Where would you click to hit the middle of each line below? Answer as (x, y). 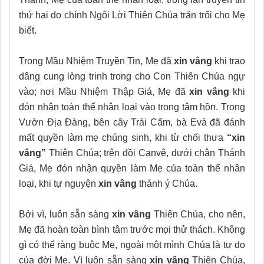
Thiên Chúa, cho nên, (198, 214)
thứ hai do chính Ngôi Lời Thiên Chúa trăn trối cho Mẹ (132, 15)
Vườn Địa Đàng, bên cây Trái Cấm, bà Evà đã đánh (132, 122)
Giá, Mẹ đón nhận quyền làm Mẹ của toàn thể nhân (132, 168)
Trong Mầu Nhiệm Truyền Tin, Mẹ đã (96, 61)
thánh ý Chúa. (167, 183)
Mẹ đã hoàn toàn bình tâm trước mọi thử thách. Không (132, 229)
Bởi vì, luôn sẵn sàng (65, 214)
